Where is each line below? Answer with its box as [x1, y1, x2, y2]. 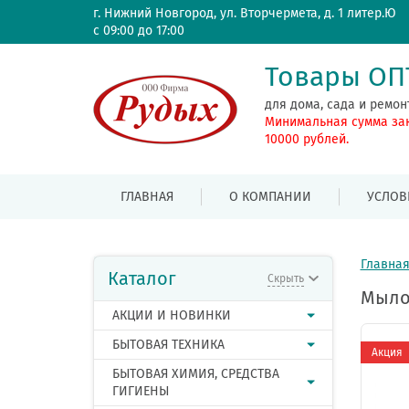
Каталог [108, 267, 176, 289]
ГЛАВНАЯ [121, 189, 173, 204]
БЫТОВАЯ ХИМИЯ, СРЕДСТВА [112, 366, 279, 382]
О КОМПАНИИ [229, 189, 311, 204]
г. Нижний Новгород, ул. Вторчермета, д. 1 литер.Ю [93, 5, 396, 21]
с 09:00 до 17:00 [93, 23, 184, 38]
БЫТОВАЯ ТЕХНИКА [112, 337, 225, 352]
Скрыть [267, 271, 304, 285]
